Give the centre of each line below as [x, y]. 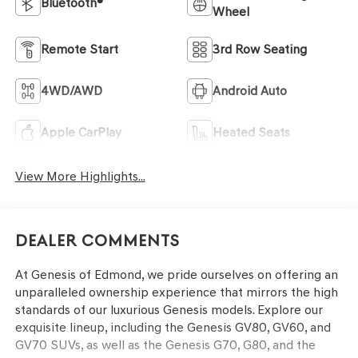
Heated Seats [251, 132]
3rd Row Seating [260, 49]
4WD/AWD [71, 90]
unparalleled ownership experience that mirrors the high [176, 292]
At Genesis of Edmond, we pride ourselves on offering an [176, 275]
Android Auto [250, 90]
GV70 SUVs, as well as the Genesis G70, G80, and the [165, 345]
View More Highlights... [80, 176]
